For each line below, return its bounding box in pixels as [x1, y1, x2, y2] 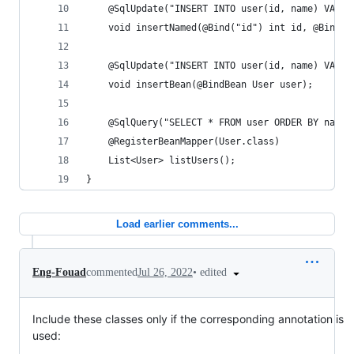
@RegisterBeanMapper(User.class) [86, 136, 280, 147]
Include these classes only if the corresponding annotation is [32, 311, 344, 326]
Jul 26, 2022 [137, 266, 193, 279]
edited [200, 266, 230, 278]
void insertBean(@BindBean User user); [86, 79, 313, 90]
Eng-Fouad [32, 266, 86, 279]
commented [86, 266, 137, 279]
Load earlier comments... [115, 218, 239, 230]
